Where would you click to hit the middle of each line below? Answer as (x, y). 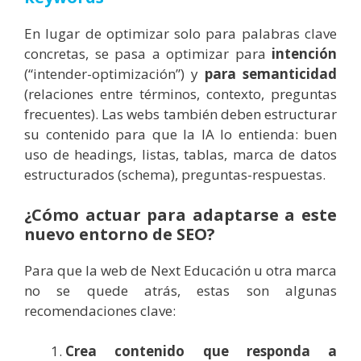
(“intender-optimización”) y (114, 74)
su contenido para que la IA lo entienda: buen (180, 135)
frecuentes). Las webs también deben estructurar (180, 114)
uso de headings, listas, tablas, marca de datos (180, 155)
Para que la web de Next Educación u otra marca (180, 270)
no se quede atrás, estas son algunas (180, 290)
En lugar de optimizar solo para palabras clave (180, 34)
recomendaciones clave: (100, 310)
